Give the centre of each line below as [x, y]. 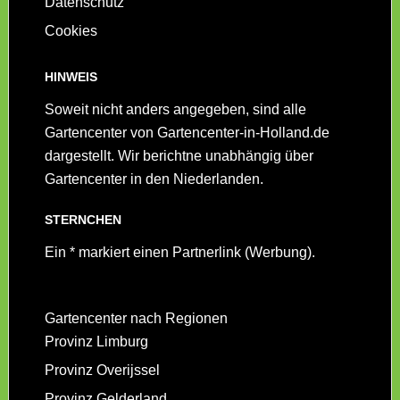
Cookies [71, 31]
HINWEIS [71, 77]
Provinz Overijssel [102, 371]
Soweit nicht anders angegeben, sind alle [175, 110]
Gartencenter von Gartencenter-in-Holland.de [187, 133]
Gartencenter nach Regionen [136, 319]
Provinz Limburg [96, 342]
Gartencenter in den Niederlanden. [154, 179]
